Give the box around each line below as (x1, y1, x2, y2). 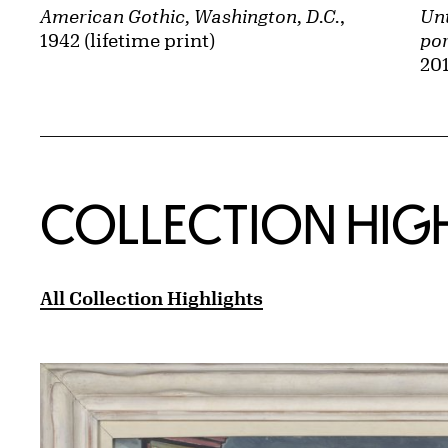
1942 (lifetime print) (40, 30, 215, 51)
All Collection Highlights (40, 288, 263, 309)
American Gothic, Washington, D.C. (40, 6, 340, 27)
